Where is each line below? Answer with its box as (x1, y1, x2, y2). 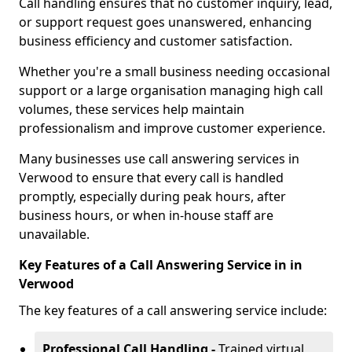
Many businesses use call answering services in (19, 150, 299, 167)
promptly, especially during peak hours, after (19, 188, 286, 205)
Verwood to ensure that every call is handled (19, 169, 284, 186)
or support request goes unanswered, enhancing (19, 13, 312, 31)
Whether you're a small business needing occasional (19, 63, 330, 80)
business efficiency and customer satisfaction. (19, 32, 292, 49)
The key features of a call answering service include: (19, 302, 327, 319)
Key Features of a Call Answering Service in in (19, 256, 302, 273)
